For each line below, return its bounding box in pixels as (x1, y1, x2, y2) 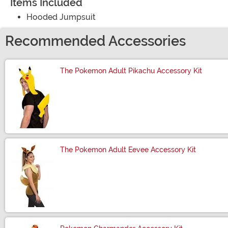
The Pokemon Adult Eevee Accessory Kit (60, 145, 196, 154)
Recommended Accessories (5, 33, 186, 49)
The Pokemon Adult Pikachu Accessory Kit (60, 66, 202, 75)
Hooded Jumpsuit (26, 12, 96, 22)
